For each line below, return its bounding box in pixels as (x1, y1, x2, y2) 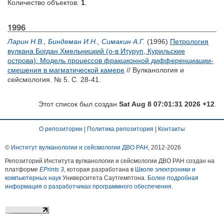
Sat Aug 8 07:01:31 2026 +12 (119, 100, 214, 108)
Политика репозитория (87, 125, 153, 132)
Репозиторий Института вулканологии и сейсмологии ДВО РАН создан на (5, 157, 214, 164)
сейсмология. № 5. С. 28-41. (7, 75, 101, 83)
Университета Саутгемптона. (61, 174, 147, 181)
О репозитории (39, 125, 82, 132)
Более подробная (147, 174, 198, 181)
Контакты (158, 125, 185, 132)
